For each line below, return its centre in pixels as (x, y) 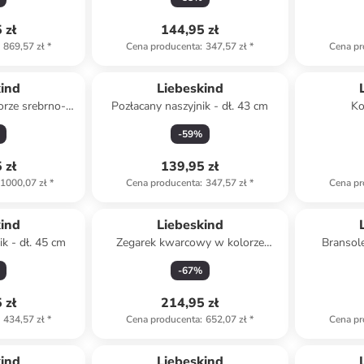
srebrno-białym (190, 259)
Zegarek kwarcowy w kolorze (190, 243)
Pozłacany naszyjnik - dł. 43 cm (190, 106)
